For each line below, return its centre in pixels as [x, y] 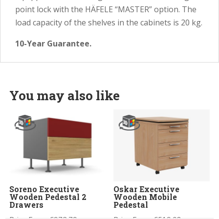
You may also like [65, 95]
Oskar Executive [147, 189]
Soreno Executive [44, 189]
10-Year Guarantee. [53, 43]
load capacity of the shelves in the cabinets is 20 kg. [109, 22]
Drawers [27, 205]
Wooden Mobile [145, 197]
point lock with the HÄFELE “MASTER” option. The [106, 9]
